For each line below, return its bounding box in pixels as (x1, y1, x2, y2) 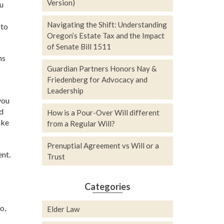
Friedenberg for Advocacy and (46, 75, 147, 84)
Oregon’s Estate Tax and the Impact (46, 31, 164, 40)
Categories (84, 181, 130, 192)
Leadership (46, 86, 83, 95)
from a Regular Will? (46, 119, 115, 128)
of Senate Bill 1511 (46, 42, 111, 51)
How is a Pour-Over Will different (46, 108, 159, 117)
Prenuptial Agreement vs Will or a (46, 141, 159, 150)
